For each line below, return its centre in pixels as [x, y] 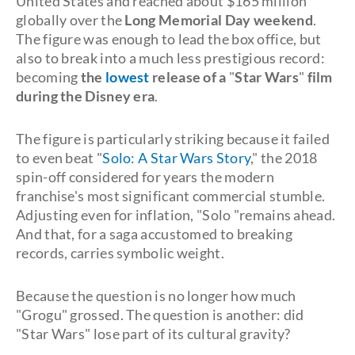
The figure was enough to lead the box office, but [169, 39]
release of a [191, 77]
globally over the [71, 20]
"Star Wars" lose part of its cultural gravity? [153, 334]
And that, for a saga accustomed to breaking [154, 234]
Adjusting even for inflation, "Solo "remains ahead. [176, 215]
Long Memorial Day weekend [219, 20]
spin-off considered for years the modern [145, 177]
